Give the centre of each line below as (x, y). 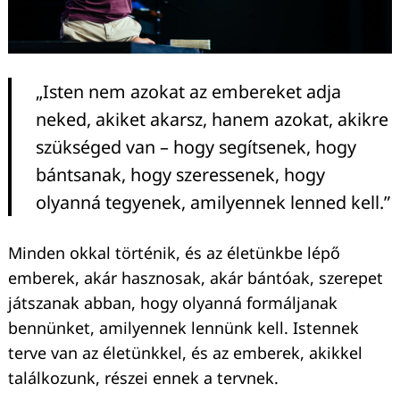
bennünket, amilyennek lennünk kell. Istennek (183, 327)
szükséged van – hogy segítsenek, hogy (196, 146)
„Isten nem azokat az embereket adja (188, 91)
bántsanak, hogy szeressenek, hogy (180, 174)
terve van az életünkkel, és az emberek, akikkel (185, 352)
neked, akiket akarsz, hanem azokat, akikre (212, 119)
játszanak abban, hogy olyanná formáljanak (173, 302)
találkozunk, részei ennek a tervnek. (143, 377)
